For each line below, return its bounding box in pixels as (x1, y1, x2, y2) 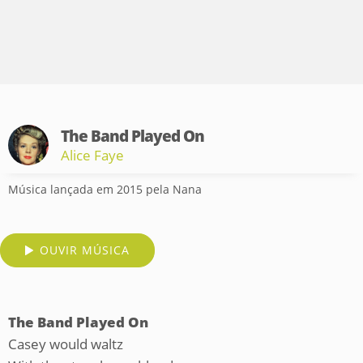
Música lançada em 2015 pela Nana (8, 181, 202, 197)
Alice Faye (61, 145, 124, 164)
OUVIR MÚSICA (40, 242, 130, 258)
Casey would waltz (8, 335, 123, 353)
